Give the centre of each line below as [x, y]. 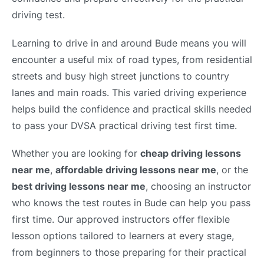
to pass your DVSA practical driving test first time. [124, 125]
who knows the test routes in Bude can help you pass [131, 202]
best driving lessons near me [79, 186]
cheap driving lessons [191, 153]
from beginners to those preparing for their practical [129, 252]
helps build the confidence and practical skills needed [132, 109]
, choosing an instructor [198, 186]
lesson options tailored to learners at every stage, [123, 235]
